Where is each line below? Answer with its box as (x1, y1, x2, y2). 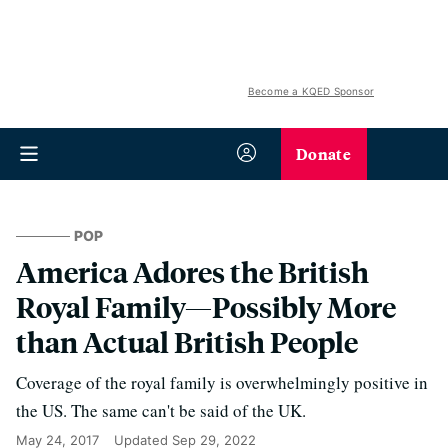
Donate (296, 142, 351, 165)
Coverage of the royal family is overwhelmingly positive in (16, 371, 428, 394)
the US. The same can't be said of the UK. (16, 399, 306, 422)
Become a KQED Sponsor (247, 85, 374, 97)
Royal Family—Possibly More (16, 288, 396, 325)
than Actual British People (16, 323, 358, 360)
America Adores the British (16, 253, 369, 290)
